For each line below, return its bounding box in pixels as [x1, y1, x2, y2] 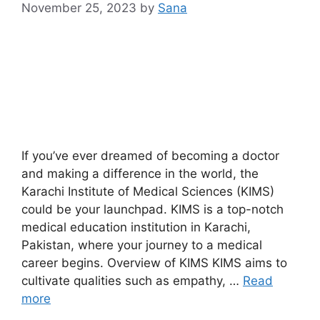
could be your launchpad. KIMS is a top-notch [21, 202, 284, 217]
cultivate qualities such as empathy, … [21, 274, 243, 289]
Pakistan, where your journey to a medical [21, 238, 262, 253]
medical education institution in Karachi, [21, 220, 251, 235]
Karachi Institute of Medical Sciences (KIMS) [21, 184, 274, 199]
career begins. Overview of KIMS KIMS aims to [21, 256, 287, 271]
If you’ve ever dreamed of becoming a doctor [21, 149, 279, 164]
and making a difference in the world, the [21, 166, 259, 181]
